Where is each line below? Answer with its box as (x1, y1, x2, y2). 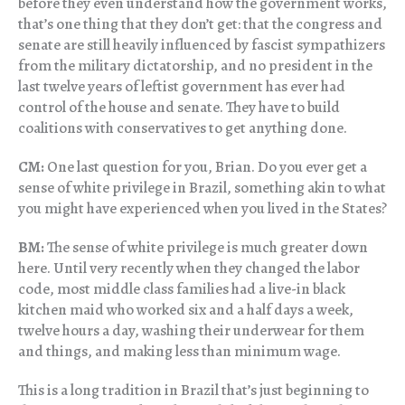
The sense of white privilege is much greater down (44, 237, 368, 259)
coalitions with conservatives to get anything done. (18, 118, 347, 139)
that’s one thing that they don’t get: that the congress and (18, 14, 382, 35)
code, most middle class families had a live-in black (18, 278, 345, 300)
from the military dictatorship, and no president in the (18, 55, 372, 77)
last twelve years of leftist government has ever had (18, 76, 345, 98)
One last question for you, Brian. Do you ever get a (44, 156, 367, 178)
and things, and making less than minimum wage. (18, 341, 341, 363)
